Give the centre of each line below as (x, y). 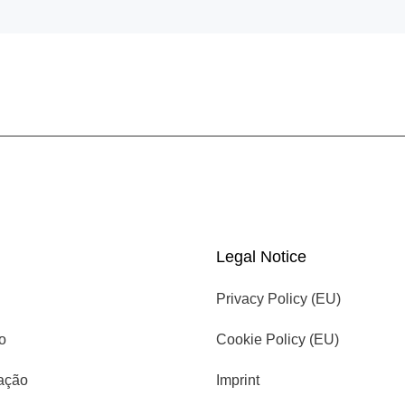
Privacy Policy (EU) (278, 299)
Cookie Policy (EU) (278, 339)
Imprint (238, 380)
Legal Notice (261, 257)
